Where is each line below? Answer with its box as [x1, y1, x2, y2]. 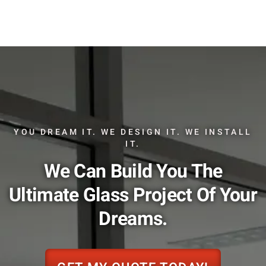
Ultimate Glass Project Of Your [9, 180, 257, 209]
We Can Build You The [43, 157, 223, 185]
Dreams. [99, 204, 167, 233]
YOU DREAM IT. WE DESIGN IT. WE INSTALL [14, 125, 252, 138]
